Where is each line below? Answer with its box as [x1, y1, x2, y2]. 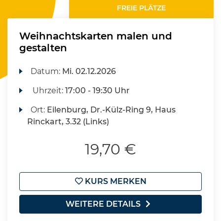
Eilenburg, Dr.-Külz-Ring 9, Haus [47, 105, 176, 114]
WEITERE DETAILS [66, 199, 141, 209]
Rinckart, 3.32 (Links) [27, 117, 109, 126]
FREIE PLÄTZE [117, 3, 166, 12]
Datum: [31, 67, 63, 76]
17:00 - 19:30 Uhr [65, 86, 130, 95]
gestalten [19, 42, 67, 54]
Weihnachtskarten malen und [19, 30, 172, 42]
